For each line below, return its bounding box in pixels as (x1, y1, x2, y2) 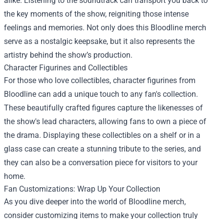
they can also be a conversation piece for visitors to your (4, 158, 197, 168)
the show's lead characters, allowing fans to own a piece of (4, 117, 206, 127)
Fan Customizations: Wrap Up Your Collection (4, 184, 160, 194)
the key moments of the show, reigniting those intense (4, 9, 189, 19)
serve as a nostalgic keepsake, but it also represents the (4, 37, 195, 46)
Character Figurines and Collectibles (4, 63, 128, 73)
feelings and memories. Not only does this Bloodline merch (4, 23, 206, 33)
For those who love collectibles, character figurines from (4, 76, 196, 86)
